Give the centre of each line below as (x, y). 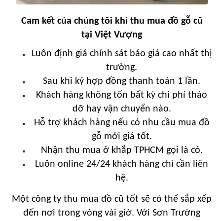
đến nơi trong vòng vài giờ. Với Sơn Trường (112, 213)
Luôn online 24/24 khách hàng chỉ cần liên (122, 164)
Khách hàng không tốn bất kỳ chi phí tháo (122, 95)
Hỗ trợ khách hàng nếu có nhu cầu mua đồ (122, 123)
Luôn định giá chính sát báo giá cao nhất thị (122, 54)
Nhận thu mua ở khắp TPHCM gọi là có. (122, 150)
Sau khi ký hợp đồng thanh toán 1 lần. (122, 81)
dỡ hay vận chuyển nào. (122, 109)
